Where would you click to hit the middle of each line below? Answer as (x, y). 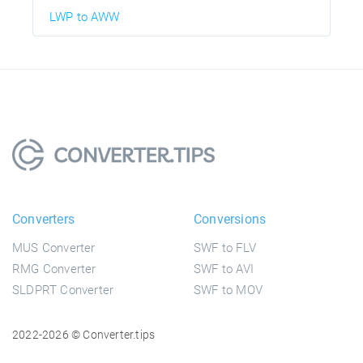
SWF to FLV (225, 248)
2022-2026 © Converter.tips (84, 334)
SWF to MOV (228, 290)
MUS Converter (54, 248)
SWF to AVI (224, 269)
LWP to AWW (84, 17)
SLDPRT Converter (63, 290)
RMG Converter (54, 269)
